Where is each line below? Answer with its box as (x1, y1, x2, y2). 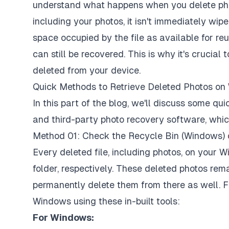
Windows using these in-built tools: (33, 196, 180, 207)
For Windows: (33, 212, 94, 223)
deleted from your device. (33, 65, 141, 76)
